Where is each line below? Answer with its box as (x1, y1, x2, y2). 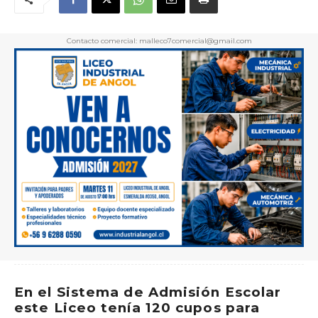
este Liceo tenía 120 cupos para (14, 300, 261, 317)
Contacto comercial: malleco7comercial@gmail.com (66, 36, 252, 46)
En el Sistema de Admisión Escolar (14, 284, 282, 301)
